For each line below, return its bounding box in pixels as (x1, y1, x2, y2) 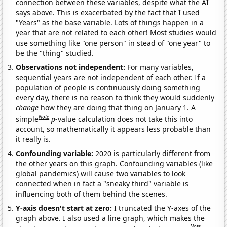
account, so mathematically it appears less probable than (16, 124, 211, 134)
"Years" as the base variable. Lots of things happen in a (16, 17, 204, 27)
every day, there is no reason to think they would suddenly (16, 92, 215, 102)
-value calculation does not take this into (55, 113, 193, 124)
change (16, 102, 39, 112)
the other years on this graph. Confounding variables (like (16, 158, 213, 168)
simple (16, 113, 39, 124)
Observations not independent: (16, 62, 128, 72)
